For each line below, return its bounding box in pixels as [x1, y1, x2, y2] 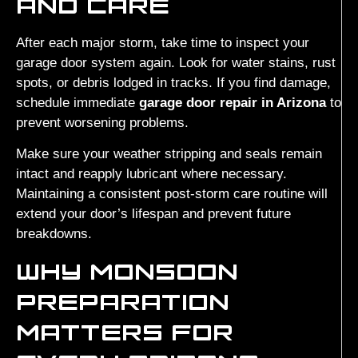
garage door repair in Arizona [139, 94, 326, 110]
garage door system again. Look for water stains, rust [16, 54, 336, 70]
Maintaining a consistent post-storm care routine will [16, 186, 328, 202]
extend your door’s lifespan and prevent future [16, 206, 291, 222]
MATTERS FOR [16, 315, 233, 348]
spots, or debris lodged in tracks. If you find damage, [16, 74, 331, 90]
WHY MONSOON [16, 254, 238, 287]
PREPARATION [16, 284, 229, 317]
